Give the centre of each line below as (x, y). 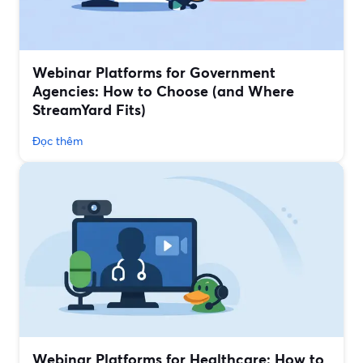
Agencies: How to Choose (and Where (163, 91)
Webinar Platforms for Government (154, 73)
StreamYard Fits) (89, 110)
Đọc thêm (58, 141)
